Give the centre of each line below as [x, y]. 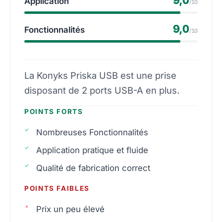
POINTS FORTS [54, 111]
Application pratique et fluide [92, 150]
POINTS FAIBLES [57, 188]
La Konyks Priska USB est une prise [100, 75]
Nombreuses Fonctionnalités [92, 132]
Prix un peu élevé [70, 209]
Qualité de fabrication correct [93, 168]
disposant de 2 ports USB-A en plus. [102, 90]
